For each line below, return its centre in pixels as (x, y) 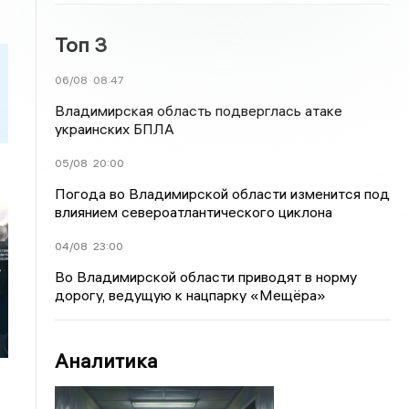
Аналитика (107, 361)
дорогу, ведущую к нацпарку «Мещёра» (191, 295)
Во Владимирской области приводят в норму (206, 277)
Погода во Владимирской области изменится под (223, 194)
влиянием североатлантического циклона (194, 212)
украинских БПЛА (115, 129)
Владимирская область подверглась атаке (199, 110)
